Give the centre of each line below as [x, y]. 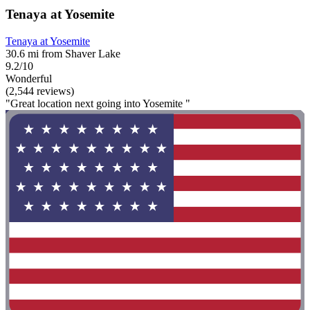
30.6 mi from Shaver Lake [63, 53]
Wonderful [29, 78]
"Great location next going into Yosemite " [98, 103]
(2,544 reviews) [40, 91]
